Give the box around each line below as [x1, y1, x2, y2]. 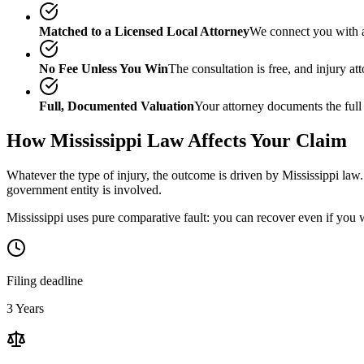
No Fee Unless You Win [39, 61, 168, 76]
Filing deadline [6, 273, 83, 288]
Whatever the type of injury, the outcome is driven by [6, 167, 282, 182]
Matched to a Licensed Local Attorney [39, 24, 249, 38]
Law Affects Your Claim [142, 129, 347, 151]
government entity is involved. [6, 182, 162, 197]
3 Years [6, 301, 44, 315]
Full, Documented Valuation [39, 98, 194, 113]
